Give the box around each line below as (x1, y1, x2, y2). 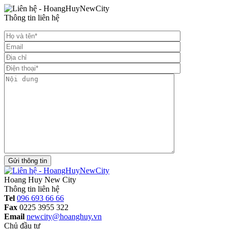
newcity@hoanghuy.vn (27, 212, 102, 221)
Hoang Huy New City (4, 175, 76, 184)
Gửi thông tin (40, 156, 47, 165)
